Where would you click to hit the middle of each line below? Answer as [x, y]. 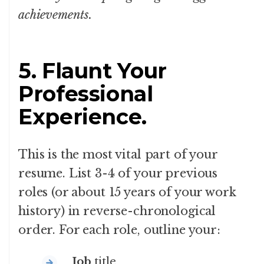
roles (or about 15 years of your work [127, 192]
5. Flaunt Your [93, 71]
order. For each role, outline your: [119, 230]
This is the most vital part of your [118, 155]
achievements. [55, 15]
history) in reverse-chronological [117, 211]
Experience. [83, 117]
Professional [86, 94]
